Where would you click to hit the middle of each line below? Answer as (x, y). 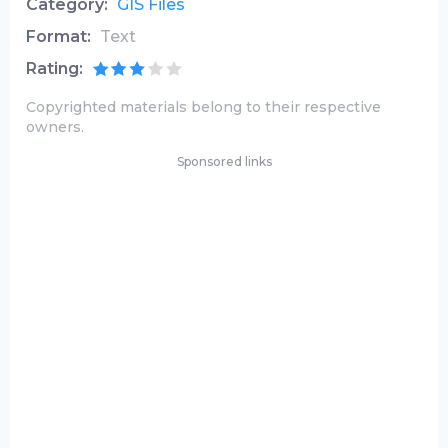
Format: (58, 36)
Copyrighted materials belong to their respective (203, 107)
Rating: (54, 68)
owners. (55, 127)
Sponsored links (224, 161)
